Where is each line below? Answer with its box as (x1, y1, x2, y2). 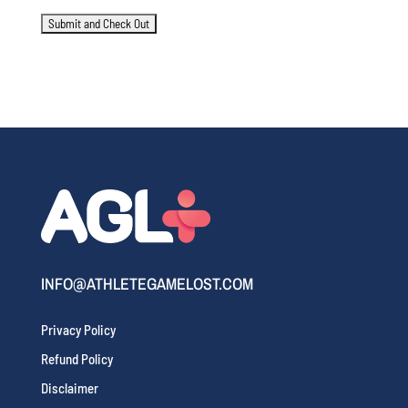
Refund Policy (40, 350, 113, 367)
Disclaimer (40, 379, 98, 396)
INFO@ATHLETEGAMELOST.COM (40, 271, 253, 295)
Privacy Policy (40, 321, 116, 338)
